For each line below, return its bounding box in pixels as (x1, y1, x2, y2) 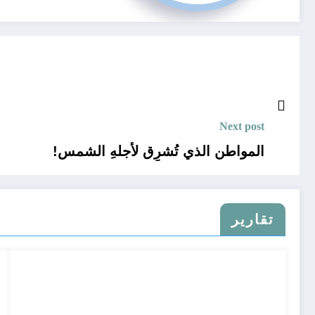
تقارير (231, 212, 274, 228)
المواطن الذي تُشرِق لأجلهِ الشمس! (53, 143, 264, 160)
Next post (219, 120, 264, 133)
